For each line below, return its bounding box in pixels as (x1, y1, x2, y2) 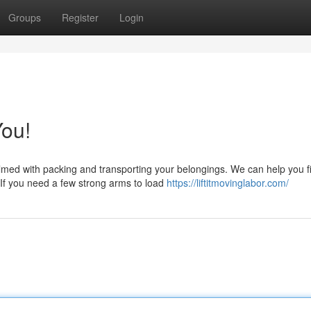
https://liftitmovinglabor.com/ (167, 176, 289, 190)
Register (62, 10, 99, 24)
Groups (8, 10, 41, 24)
